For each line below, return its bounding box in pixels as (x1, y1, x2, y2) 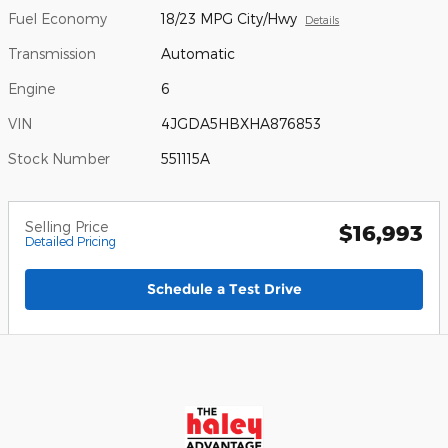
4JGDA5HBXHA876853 (161, 114, 322, 132)
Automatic (161, 44, 236, 62)
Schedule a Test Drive (146, 279, 302, 298)
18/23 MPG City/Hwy (161, 9, 298, 27)
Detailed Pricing (25, 233, 116, 248)
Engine (8, 79, 55, 97)
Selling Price (25, 217, 108, 235)
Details (305, 12, 340, 26)
